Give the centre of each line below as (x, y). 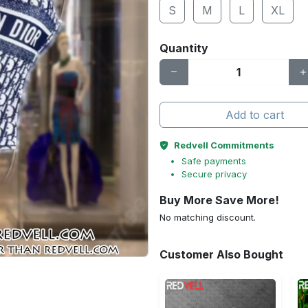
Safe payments (214, 161)
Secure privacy (214, 174)
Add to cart (255, 115)
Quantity (184, 48)
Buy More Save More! (219, 200)
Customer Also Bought (221, 254)
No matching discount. (208, 217)
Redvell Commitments (224, 145)
